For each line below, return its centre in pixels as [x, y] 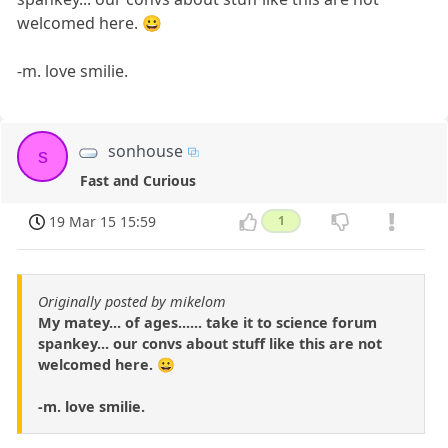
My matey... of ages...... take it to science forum [207, 323]
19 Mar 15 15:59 [103, 222]
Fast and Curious [138, 181]
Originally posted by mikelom [132, 302]
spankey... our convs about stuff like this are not [210, 344]
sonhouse [146, 150]
